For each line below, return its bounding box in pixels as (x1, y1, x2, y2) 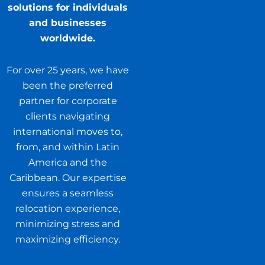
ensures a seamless (22, 188, 114, 199)
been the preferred (22, 80, 114, 92)
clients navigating (25, 111, 111, 122)
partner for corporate (18, 95, 117, 107)
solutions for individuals (8, 2, 128, 14)
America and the (28, 157, 108, 169)
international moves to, (13, 126, 123, 138)
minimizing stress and (15, 218, 121, 230)
